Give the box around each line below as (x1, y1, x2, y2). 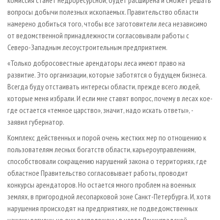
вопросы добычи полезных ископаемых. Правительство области (7, 7, 198, 17)
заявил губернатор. (7, 117, 64, 127)
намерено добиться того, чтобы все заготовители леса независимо (7, 19, 207, 29)
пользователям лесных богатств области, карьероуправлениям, (7, 144, 195, 155)
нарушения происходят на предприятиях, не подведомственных (7, 203, 198, 214)
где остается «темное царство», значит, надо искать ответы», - (7, 105, 194, 115)
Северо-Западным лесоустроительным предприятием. (7, 42, 167, 53)
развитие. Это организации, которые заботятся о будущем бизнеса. (7, 70, 206, 80)
